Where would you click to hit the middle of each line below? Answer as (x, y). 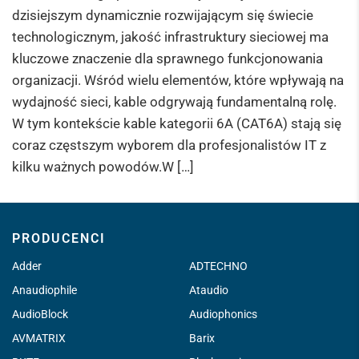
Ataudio (209, 290)
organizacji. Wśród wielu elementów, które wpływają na (178, 80)
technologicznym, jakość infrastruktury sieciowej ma (170, 36)
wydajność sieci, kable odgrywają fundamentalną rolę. (174, 101)
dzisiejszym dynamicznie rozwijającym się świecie (163, 15)
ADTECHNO (218, 266)
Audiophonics (223, 314)
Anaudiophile (44, 290)
